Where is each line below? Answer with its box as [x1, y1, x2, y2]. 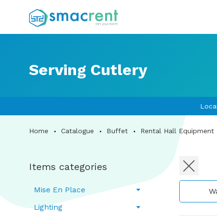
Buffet [107, 127, 128, 135]
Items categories [29, 161, 107, 172]
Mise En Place [34, 186, 85, 194]
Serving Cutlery [29, 60, 147, 79]
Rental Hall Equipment [140, 127, 214, 135]
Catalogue [61, 127, 94, 135]
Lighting [34, 203, 62, 212]
